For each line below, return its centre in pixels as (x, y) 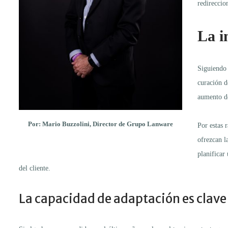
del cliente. (35, 168)
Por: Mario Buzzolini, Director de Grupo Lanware (101, 124)
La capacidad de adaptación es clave (123, 198)
